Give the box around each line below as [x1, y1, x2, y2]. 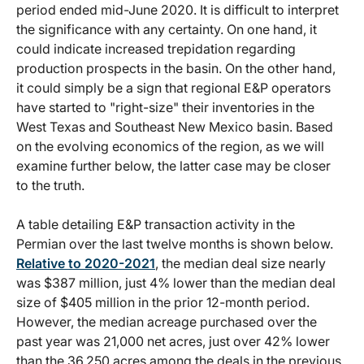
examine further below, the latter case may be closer [16, 158, 331, 175]
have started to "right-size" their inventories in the [16, 99, 314, 116]
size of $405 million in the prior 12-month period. [16, 294, 310, 311]
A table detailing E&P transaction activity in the [16, 216, 295, 233]
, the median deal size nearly [155, 255, 326, 272]
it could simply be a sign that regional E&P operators [16, 80, 331, 97]
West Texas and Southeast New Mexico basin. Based [16, 119, 333, 136]
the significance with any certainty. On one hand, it [16, 21, 317, 38]
